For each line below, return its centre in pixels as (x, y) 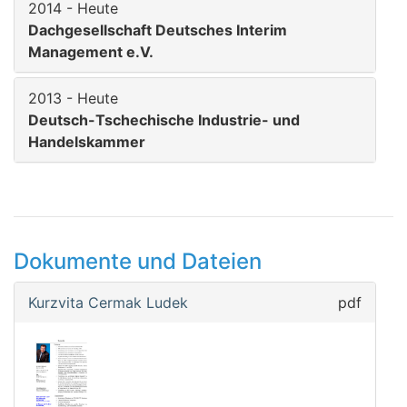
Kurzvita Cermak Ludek (108, 303)
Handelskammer (87, 142)
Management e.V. (91, 52)
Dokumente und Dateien (138, 261)
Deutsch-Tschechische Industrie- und (164, 120)
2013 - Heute (73, 98)
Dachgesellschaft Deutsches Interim (158, 30)
